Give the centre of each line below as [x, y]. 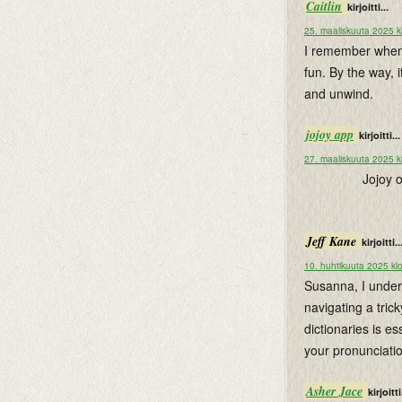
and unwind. [339, 93]
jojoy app [330, 135]
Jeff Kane [333, 241]
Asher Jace [334, 391]
